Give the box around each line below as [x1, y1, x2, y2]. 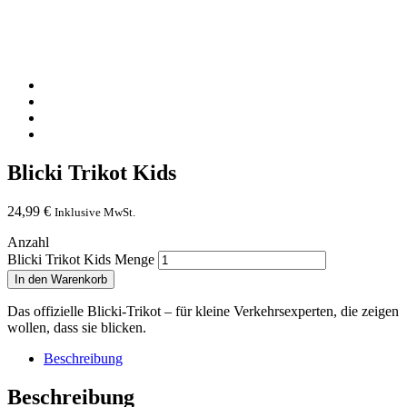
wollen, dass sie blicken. [7, 319, 146, 335]
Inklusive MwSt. [55, 204, 135, 219]
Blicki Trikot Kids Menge [7, 251, 154, 267]
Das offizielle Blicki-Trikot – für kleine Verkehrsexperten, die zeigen [7, 303, 399, 319]
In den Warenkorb [15, 272, 107, 286]
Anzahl [7, 233, 49, 250]
